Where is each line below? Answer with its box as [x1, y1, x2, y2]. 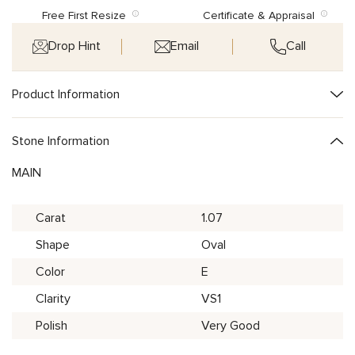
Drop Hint [48, 38, 101, 55]
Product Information [12, 86, 120, 102]
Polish [36, 317, 67, 334]
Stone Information [12, 132, 109, 149]
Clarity [36, 290, 71, 307]
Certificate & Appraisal [203, 8, 321, 22]
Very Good [201, 317, 260, 334]
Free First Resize [41, 8, 132, 22]
